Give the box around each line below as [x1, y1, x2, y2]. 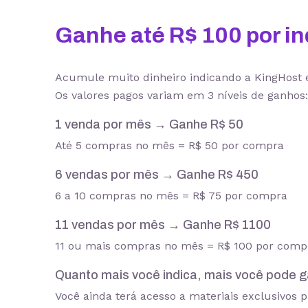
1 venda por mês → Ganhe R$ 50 [55, 118, 243, 131]
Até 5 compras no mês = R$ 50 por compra [55, 139, 284, 152]
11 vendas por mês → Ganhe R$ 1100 [55, 218, 271, 232]
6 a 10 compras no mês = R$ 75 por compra [55, 189, 287, 202]
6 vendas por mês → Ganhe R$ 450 [55, 168, 258, 181]
